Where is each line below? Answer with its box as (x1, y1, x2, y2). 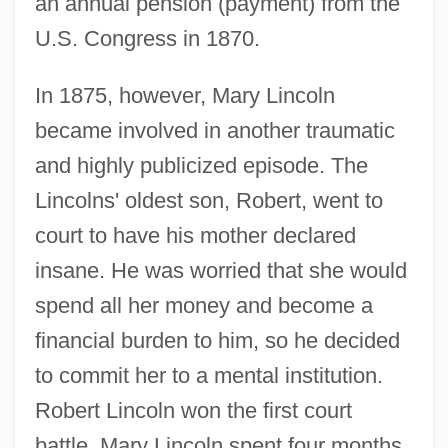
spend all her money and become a (34, 292, 373, 318)
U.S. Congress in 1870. (34, 25, 260, 51)
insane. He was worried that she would (34, 257, 407, 283)
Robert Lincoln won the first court (34, 397, 352, 423)
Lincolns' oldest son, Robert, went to (34, 187, 383, 213)
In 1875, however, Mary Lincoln (34, 82, 335, 108)
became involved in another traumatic (34, 117, 395, 143)
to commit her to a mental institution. (34, 362, 383, 388)
